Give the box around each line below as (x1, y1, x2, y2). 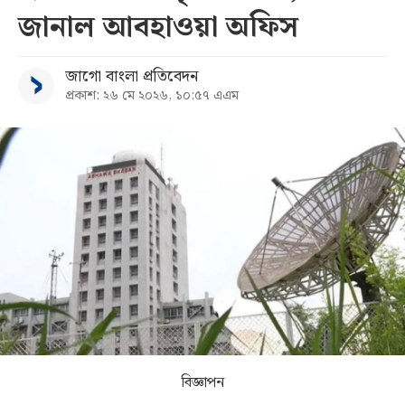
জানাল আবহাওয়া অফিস (18, 5, 298, 51)
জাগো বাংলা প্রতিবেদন (65, 63, 198, 89)
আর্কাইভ (27, 131, 84, 161)
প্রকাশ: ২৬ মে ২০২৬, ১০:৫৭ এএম (65, 85, 239, 107)
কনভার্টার (27, 197, 90, 227)
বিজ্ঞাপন (181, 372, 224, 395)
